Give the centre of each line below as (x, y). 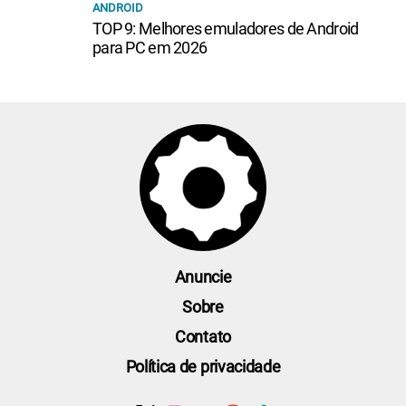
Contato (203, 336)
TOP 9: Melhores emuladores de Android (226, 28)
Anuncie (203, 276)
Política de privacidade (203, 366)
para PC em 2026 (150, 47)
